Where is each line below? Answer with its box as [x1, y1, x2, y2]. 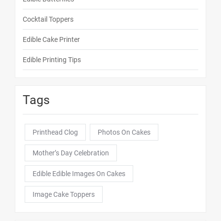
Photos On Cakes [98, 128, 150, 137]
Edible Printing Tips [23, 56, 81, 64]
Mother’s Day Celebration [33, 149, 109, 157]
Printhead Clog [33, 128, 78, 137]
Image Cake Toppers [33, 190, 95, 199]
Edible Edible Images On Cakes [33, 170, 125, 178]
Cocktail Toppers [23, 15, 74, 24]
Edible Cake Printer [23, 36, 80, 44]
